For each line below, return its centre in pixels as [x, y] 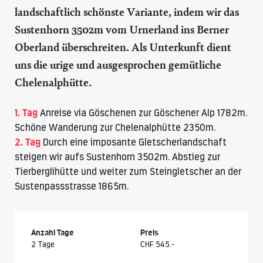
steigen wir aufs [50, 157]
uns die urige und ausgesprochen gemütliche [118, 65]
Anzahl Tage [53, 233]
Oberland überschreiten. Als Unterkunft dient [123, 47]
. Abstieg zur [194, 157]
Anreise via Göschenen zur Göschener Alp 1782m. [142, 113]
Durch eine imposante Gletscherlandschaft [134, 142]
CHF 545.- [157, 245]
